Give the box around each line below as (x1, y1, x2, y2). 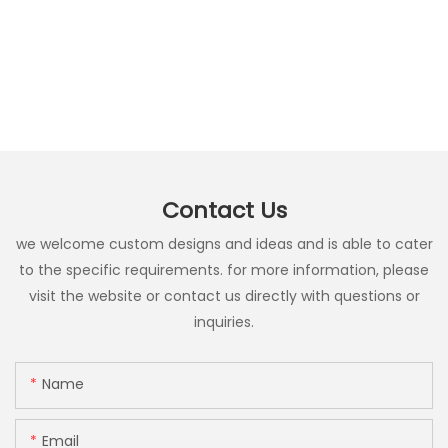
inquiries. (194, 311, 254, 332)
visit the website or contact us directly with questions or (28, 285, 420, 306)
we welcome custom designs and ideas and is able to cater (15, 233, 433, 254)
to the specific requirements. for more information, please (19, 259, 429, 280)
